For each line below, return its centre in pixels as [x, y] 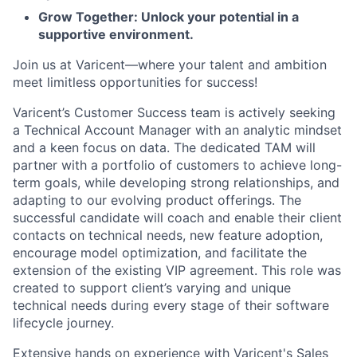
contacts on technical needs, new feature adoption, [168, 235]
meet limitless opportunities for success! [135, 82]
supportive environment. [116, 34]
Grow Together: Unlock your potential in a [169, 16]
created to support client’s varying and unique [152, 287]
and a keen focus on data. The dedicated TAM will [164, 147]
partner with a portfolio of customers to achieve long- [177, 165]
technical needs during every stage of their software [171, 305]
